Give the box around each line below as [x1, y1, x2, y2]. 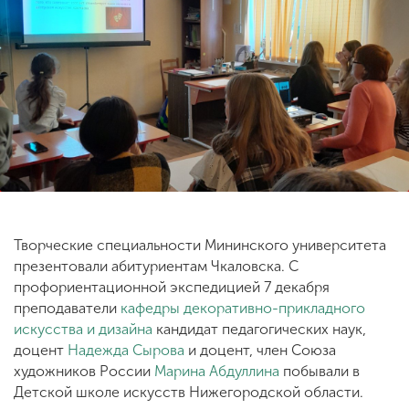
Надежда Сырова [68, 341, 184, 359]
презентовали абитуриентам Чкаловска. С [14, 257, 299, 275]
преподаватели [14, 299, 121, 317]
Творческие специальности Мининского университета [14, 236, 386, 254]
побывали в [279, 362, 360, 380]
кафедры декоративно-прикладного [121, 299, 365, 317]
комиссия [88, 158, 150, 175]
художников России [14, 362, 154, 380]
